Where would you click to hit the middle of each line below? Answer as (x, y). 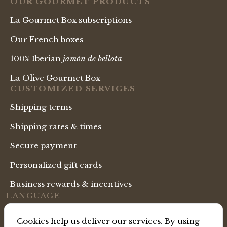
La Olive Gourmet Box (55, 78)
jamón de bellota (92, 59)
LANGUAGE (33, 196)
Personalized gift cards (56, 165)
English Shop (41, 217)
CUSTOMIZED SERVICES (73, 89)
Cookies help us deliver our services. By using (108, 221)
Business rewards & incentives (71, 184)
